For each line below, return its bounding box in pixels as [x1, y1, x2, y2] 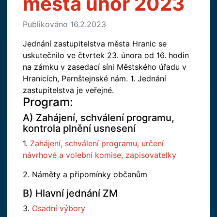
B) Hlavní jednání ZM [23, 187, 118, 199]
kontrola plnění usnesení [23, 123, 136, 134]
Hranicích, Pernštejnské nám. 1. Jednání [23, 74, 166, 83]
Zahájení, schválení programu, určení [28, 139, 164, 148]
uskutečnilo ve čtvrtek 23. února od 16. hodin [23, 50, 189, 60]
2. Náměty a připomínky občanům [23, 170, 147, 179]
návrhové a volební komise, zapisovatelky [23, 150, 176, 160]
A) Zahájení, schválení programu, [23, 112, 174, 124]
